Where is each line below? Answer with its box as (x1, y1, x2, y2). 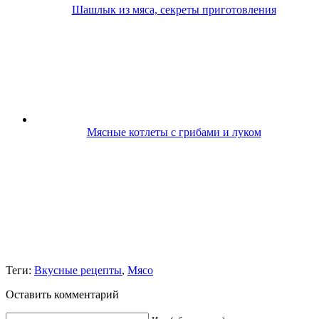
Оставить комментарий (6, 288, 119, 300)
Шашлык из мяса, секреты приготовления (71, 3, 276, 16)
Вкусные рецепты (34, 263, 122, 276)
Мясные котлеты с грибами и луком (86, 125, 261, 138)
